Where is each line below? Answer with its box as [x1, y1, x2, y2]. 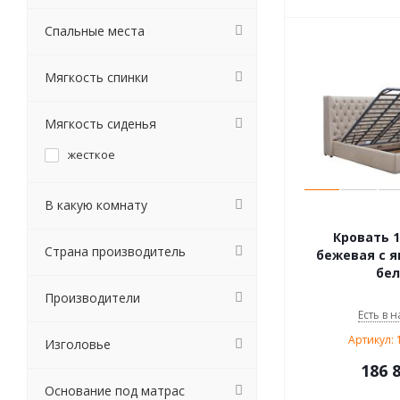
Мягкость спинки [45, 69, 148, 86]
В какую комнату [45, 196, 147, 213]
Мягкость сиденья [45, 115, 156, 132]
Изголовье [45, 336, 111, 353]
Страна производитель [45, 243, 186, 260]
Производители [45, 289, 140, 306]
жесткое [68, 146, 115, 162]
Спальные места [45, 22, 145, 39]
